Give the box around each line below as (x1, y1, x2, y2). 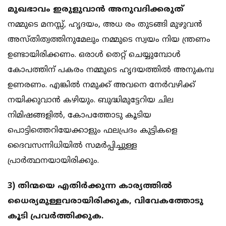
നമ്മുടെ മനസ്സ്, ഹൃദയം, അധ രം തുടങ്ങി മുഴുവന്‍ (8, 20, 202, 30)
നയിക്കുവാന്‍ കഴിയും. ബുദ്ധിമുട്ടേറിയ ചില (8, 95, 174, 106)
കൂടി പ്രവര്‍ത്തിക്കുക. (8, 211, 103, 222)
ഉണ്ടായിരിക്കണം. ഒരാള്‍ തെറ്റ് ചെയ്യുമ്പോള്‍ (8, 50, 181, 61)
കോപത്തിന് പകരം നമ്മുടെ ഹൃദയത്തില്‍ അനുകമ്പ (8, 65, 214, 76)
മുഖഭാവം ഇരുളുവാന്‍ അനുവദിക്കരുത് (8, 5, 184, 15)
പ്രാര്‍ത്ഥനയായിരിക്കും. (8, 156, 99, 166)
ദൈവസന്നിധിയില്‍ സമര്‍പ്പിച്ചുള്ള (8, 141, 137, 151)
